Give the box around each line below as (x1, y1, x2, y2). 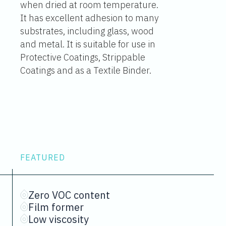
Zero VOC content (28, 188, 110, 202)
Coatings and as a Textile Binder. (20, 65, 151, 76)
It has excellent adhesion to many (20, 12, 159, 24)
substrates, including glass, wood (20, 25, 154, 37)
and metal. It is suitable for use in (20, 38, 155, 50)
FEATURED (20, 152, 65, 162)
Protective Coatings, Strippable (20, 51, 145, 63)
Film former (28, 200, 84, 214)
